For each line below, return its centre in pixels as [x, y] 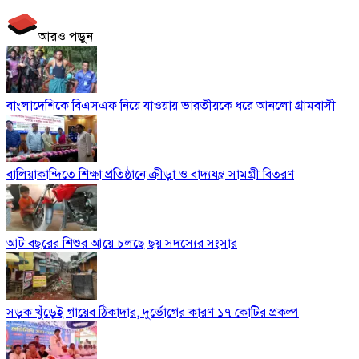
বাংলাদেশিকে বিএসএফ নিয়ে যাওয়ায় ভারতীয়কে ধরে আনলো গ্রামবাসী [171, 105]
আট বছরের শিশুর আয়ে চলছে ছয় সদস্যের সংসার [122, 243]
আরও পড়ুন [66, 36]
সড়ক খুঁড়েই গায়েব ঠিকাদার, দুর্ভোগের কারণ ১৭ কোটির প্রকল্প [153, 312]
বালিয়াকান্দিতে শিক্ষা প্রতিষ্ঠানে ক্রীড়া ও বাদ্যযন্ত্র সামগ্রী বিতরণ [150, 174]
